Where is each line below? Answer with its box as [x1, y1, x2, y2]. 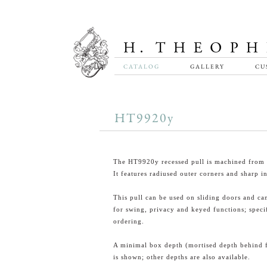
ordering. [113, 218, 144, 225]
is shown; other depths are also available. [113, 253, 250, 260]
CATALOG [123, 63, 160, 70]
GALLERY [190, 63, 225, 70]
